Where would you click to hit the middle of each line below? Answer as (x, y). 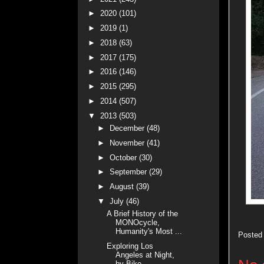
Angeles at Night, (145, 255)
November (128, 143)
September (129, 172)
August (123, 187)
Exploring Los (130, 246)
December (128, 128)
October (124, 157)
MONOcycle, (138, 223)
